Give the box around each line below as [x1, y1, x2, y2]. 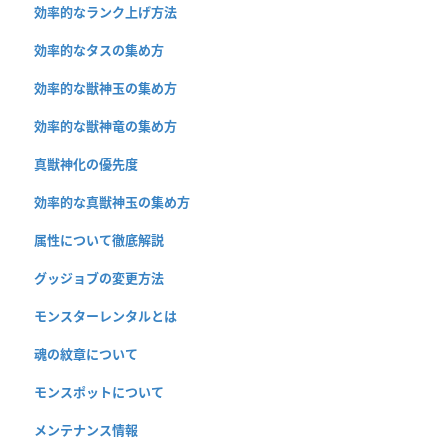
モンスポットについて [34, 382, 164, 401]
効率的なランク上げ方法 [34, 2, 177, 21]
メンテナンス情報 [34, 420, 138, 439]
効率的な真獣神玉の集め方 [34, 192, 190, 211]
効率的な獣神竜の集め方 [34, 116, 177, 135]
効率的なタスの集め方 [34, 40, 164, 59]
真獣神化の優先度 [34, 154, 138, 173]
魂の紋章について [34, 344, 138, 363]
